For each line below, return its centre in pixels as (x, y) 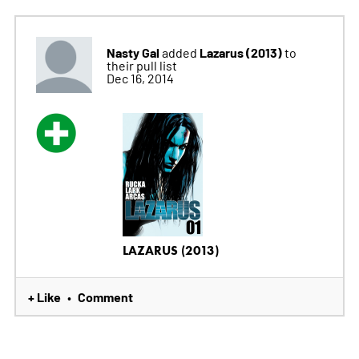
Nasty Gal (133, 52)
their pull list (141, 65)
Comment (105, 297)
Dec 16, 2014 (140, 78)
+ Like (44, 297)
